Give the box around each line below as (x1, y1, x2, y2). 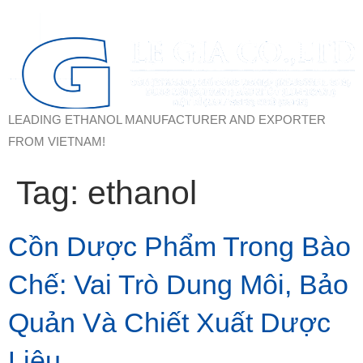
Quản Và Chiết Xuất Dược (8, 306, 331, 338)
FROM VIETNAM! (8, 134, 105, 148)
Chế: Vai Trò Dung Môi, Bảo (8, 268, 348, 300)
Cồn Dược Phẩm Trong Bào (8, 230, 351, 262)
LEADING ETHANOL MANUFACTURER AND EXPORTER (8, 112, 326, 126)
